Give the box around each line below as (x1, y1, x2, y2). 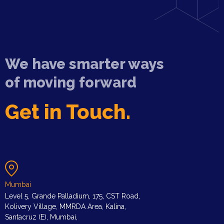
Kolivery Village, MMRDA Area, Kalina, (5, 202, 126, 210)
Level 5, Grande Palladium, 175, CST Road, (5, 191, 140, 200)
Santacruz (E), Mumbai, (5, 212, 77, 221)
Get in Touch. (5, 99, 130, 123)
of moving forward (5, 73, 136, 91)
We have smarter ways (5, 55, 164, 72)
